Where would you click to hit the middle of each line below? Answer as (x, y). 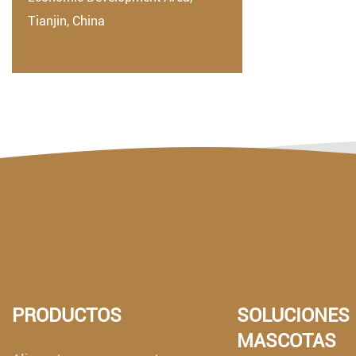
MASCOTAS (286, 341)
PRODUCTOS (67, 315)
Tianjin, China (66, 21)
